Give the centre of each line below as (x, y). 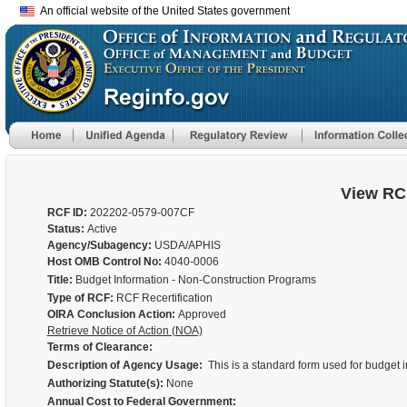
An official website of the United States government (162, 11)
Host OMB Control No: (105, 262)
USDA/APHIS (187, 245)
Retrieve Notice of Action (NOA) (124, 331)
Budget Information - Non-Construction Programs (195, 280)
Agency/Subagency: (100, 245)
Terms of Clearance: (99, 347)
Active (102, 229)
